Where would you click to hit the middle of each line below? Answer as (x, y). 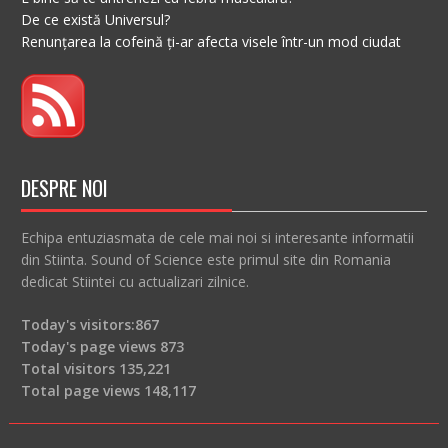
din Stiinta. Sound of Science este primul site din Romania (205, 259)
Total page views (82, 390)
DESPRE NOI (64, 187)
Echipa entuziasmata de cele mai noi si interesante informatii (217, 237)
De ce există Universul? (95, 19)
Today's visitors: (77, 324)
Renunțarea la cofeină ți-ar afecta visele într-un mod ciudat (210, 41)
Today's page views (90, 346)
